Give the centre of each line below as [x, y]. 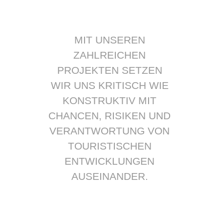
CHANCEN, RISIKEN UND [109, 115]
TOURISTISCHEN [109, 146]
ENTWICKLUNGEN [109, 161]
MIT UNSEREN [109, 40]
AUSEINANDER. [109, 176]
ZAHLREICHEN [109, 55]
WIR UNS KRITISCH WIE [109, 85]
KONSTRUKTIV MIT [109, 100]
